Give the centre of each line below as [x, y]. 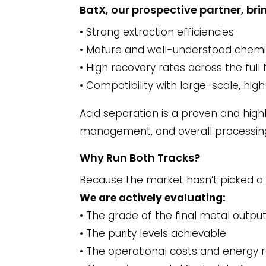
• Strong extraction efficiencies [157, 32]
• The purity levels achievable [153, 233]
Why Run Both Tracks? [140, 157]
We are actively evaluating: [153, 197]
